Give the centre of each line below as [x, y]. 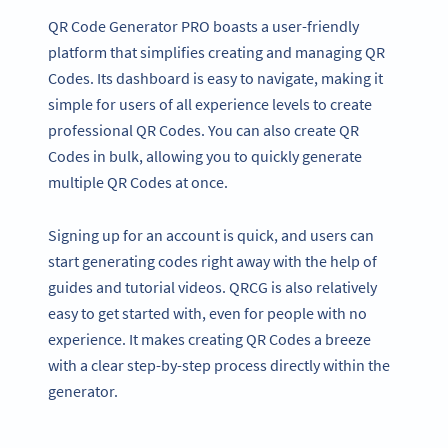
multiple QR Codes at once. [139, 181]
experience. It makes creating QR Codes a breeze [209, 338]
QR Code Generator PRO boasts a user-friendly [203, 25]
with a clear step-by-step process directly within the [219, 364]
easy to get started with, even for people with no [207, 312]
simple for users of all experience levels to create [210, 103]
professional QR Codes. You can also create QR [203, 129]
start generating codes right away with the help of [212, 260]
